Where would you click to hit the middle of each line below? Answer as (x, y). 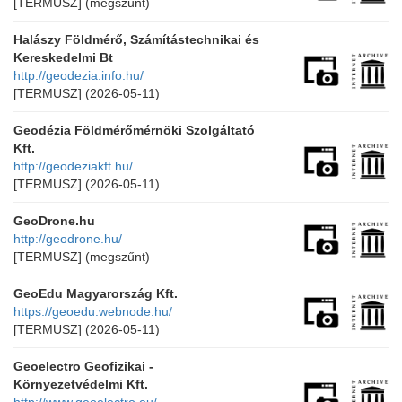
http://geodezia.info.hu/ (79, 75)
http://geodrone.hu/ (68, 239)
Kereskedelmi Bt (63, 57)
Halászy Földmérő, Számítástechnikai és (136, 39)
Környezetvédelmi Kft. (81, 384)
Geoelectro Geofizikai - (83, 366)
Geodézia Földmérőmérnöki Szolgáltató (134, 130)
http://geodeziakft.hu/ (73, 166)
